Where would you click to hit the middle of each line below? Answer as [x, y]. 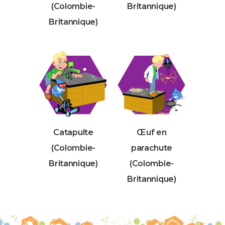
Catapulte [73, 133]
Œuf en [152, 133]
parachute [152, 148]
